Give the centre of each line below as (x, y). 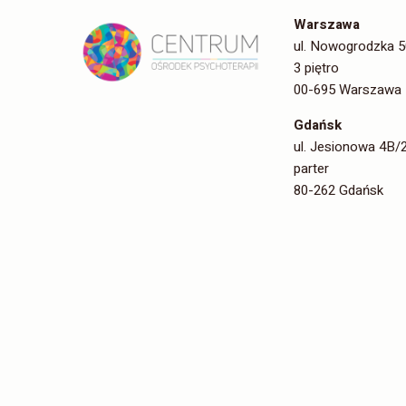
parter (311, 169)
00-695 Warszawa (348, 90)
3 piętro (316, 68)
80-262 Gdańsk (338, 190)
